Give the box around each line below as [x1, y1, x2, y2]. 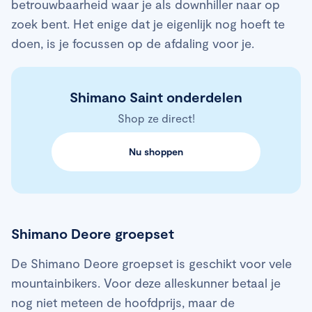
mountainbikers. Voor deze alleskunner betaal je [11, 275, 281, 291]
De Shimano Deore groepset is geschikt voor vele [11, 256, 292, 272]
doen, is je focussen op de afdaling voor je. [11, 36, 254, 52]
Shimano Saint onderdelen [70, 88, 242, 106]
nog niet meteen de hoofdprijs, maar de [11, 295, 235, 311]
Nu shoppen [129, 146, 183, 158]
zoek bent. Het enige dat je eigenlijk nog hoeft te [11, 16, 285, 32]
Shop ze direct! [117, 111, 195, 125]
